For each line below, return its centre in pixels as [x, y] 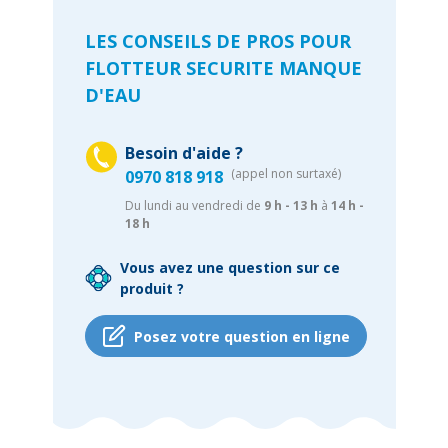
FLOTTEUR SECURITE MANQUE [223, 68]
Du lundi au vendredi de [194, 205]
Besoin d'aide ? [183, 153]
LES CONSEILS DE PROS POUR [217, 41]
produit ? [151, 288]
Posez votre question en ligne [241, 336]
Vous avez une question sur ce [229, 267]
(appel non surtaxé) [285, 173]
